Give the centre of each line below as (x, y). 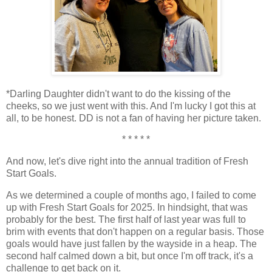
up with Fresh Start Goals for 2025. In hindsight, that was (127, 208)
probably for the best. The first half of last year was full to (126, 220)
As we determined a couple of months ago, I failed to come (131, 195)
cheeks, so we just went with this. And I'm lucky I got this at (131, 106)
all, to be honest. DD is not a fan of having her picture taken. (134, 118)
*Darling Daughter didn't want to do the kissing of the (118, 93)
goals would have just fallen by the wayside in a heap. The (131, 244)
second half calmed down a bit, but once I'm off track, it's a (130, 256)
